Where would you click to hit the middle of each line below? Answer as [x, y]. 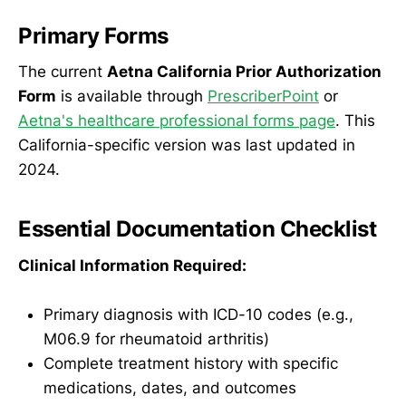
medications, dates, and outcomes [170, 388]
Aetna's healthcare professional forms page [177, 121]
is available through [132, 97]
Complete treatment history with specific [191, 364]
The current [63, 72]
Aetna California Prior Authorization [244, 72]
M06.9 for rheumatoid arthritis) [156, 339]
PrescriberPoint [263, 97]
